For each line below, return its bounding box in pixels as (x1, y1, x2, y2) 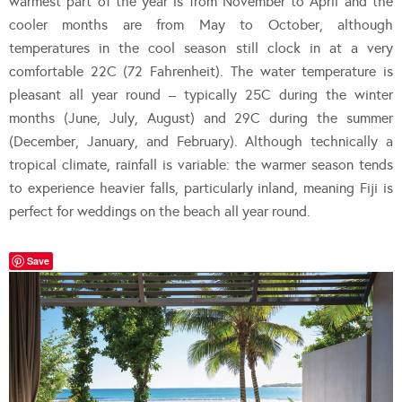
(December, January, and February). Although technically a (9, 133, 393, 151)
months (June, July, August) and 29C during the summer (9, 109, 393, 127)
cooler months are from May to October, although (9, 16, 393, 34)
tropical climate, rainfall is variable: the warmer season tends (9, 156, 393, 174)
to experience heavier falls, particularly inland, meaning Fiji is (9, 179, 393, 197)
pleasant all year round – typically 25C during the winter (9, 86, 393, 104)
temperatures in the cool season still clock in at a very (9, 39, 393, 57)
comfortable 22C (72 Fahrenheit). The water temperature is (9, 63, 393, 81)
